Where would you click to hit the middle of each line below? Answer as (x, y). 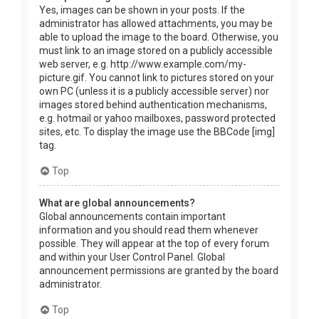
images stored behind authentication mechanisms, (153, 104)
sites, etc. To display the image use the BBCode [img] (157, 131)
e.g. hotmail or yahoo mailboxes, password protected (157, 118)
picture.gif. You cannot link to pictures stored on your (157, 77)
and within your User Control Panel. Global (132, 257)
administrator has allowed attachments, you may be (156, 23)
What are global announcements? (117, 203)
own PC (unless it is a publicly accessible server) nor (154, 91)
